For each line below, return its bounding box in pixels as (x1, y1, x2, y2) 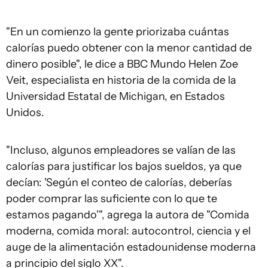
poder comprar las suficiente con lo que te (6, 192, 217, 206)
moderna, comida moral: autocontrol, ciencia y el (6, 224, 251, 238)
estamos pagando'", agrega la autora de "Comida (6, 208, 249, 222)
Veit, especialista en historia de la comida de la (6, 74, 236, 87)
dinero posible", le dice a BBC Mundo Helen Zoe (6, 57, 238, 71)
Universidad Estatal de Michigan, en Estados (6, 90, 225, 103)
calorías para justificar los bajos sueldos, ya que (6, 160, 242, 173)
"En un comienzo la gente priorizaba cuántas (6, 25, 229, 39)
